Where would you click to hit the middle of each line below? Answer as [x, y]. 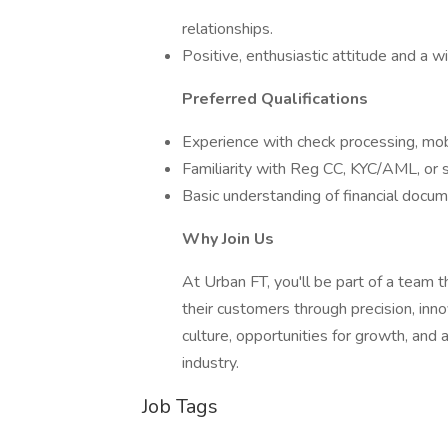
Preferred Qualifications [275, 99]
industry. [210, 363]
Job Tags [180, 406]
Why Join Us [228, 239]
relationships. [227, 29]
